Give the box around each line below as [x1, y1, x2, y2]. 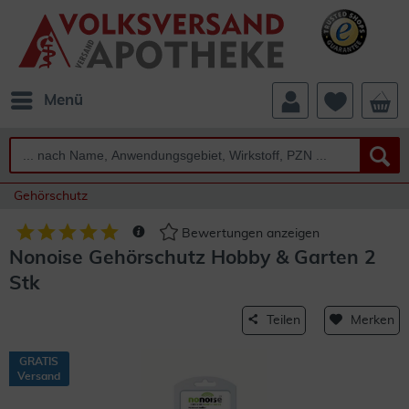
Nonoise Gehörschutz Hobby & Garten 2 [9, 248, 376, 267]
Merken [351, 314, 394, 327]
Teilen [267, 314, 300, 327]
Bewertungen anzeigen [178, 227, 320, 241]
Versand [17, 371, 60, 382]
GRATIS [19, 356, 58, 367]
